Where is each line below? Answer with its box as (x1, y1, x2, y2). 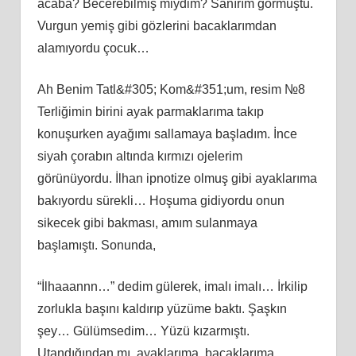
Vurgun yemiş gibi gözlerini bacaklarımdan (37, 18, 277, 33)
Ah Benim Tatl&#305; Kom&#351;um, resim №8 (37, 82, 305, 96)
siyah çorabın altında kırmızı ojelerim (37, 149, 242, 163)
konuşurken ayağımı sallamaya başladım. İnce (37, 126, 297, 141)
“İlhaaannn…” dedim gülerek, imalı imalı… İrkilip (37, 279, 308, 293)
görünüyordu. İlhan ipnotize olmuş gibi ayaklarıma (37, 171, 317, 185)
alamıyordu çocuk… (37, 41, 149, 55)
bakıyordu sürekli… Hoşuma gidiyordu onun (37, 193, 284, 207)
